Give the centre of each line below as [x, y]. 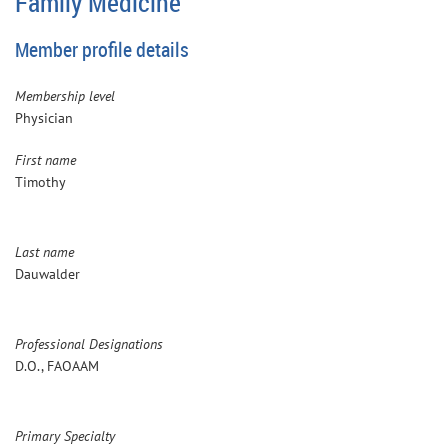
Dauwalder [47, 273]
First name [45, 159]
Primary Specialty [65, 435]
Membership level [65, 95]
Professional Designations [89, 343]
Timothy [40, 181]
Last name [44, 251]
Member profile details [102, 49]
